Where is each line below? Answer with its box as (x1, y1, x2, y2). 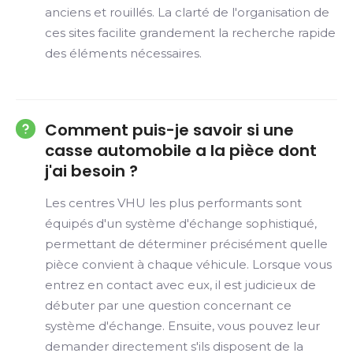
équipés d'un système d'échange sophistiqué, (45, 216, 317, 231)
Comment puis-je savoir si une (45, 119, 294, 141)
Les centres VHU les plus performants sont (45, 195, 302, 210)
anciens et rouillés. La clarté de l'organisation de (45, 5, 329, 20)
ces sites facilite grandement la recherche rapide (45, 25, 336, 40)
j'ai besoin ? (45, 160, 138, 182)
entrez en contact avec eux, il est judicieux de (45, 277, 316, 292)
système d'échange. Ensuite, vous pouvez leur (45, 318, 320, 333)
